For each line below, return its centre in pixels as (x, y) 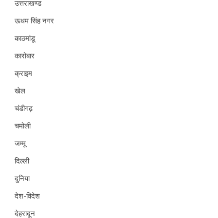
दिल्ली (22, 161)
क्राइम (23, 73)
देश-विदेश (27, 196)
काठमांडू (25, 38)
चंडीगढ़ (24, 108)
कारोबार (25, 56)
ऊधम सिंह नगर (34, 21)
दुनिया (22, 178)
